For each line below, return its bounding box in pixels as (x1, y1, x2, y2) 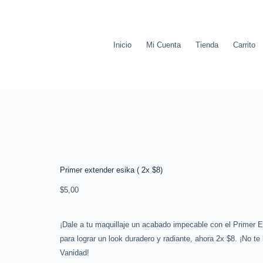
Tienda (195, 40, 218, 49)
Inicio (113, 40, 131, 49)
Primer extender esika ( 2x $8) (59, 165, 163, 174)
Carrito (232, 40, 255, 49)
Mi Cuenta (146, 40, 181, 49)
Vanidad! (59, 248, 89, 257)
